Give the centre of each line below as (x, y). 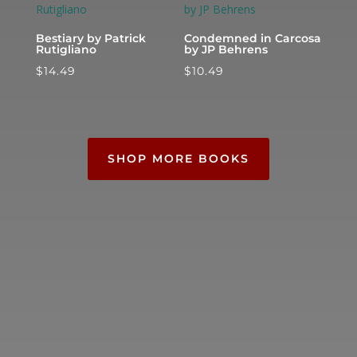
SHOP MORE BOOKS (178, 159)
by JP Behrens (226, 50)
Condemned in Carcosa (253, 39)
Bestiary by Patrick (90, 39)
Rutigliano (66, 50)
